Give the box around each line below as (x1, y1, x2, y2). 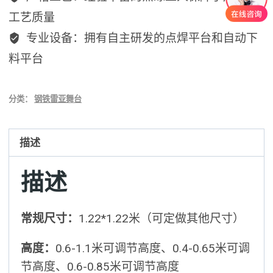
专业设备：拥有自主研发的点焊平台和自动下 (23, 31, 258, 46)
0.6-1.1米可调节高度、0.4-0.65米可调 (55, 241, 250, 256)
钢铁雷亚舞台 (34, 94, 82, 104)
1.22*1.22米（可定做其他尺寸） (79, 211, 245, 226)
